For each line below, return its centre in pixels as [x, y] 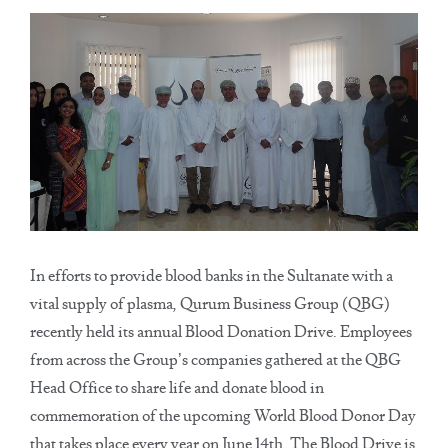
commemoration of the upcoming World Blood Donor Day [223, 416]
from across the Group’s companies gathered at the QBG [215, 360]
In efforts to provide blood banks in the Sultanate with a [211, 276]
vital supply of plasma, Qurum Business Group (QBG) [210, 304]
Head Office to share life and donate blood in [177, 388]
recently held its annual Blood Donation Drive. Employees [221, 332]
